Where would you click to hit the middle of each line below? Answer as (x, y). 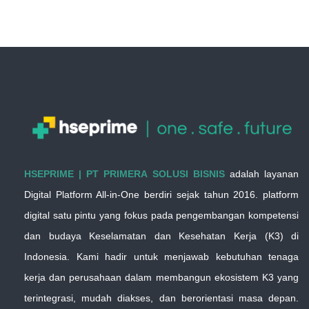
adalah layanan (262, 174)
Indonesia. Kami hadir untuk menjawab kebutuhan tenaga (162, 257)
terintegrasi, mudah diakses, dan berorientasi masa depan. (162, 298)
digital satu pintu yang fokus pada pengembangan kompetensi (162, 215)
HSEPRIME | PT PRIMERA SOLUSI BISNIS (124, 174)
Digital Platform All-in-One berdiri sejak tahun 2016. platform (162, 195)
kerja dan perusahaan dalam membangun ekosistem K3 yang (162, 277)
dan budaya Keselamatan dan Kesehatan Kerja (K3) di (162, 236)
